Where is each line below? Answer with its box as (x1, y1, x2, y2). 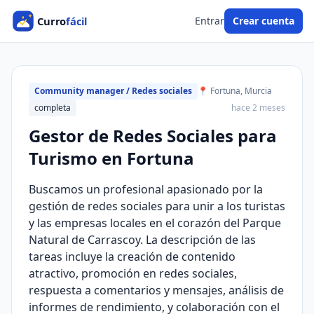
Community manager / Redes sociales (34, 85, 192, 97)
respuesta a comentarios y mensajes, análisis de (29, 282, 284, 298)
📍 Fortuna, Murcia (198, 85, 272, 97)
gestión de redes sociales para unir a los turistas (29, 198, 285, 214)
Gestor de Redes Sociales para (29, 124, 277, 147)
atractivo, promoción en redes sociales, (29, 266, 237, 281)
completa (34, 102, 71, 114)
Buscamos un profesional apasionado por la (29, 182, 263, 197)
